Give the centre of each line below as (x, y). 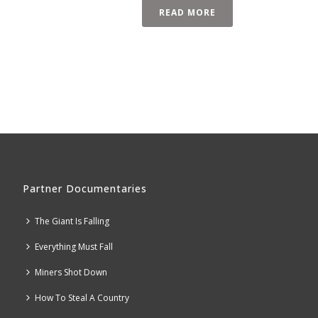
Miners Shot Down (71, 272)
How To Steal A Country (82, 297)
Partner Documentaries (85, 188)
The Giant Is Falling (72, 221)
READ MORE (187, 12)
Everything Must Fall (74, 246)
